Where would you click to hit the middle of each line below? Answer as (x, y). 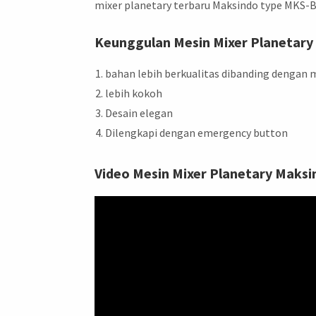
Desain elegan (139, 113)
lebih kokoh (134, 93)
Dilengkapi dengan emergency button (197, 132)
